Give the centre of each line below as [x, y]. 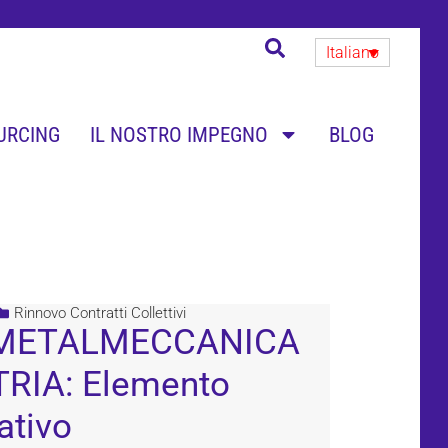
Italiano [352, 52]
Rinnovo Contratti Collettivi [99, 313]
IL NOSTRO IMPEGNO [178, 134]
